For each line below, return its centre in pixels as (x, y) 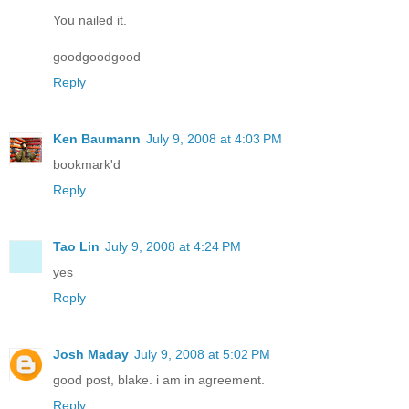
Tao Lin (76, 247)
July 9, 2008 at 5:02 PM (202, 355)
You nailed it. (90, 21)
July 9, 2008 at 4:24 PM (173, 247)
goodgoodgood (97, 57)
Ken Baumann (97, 139)
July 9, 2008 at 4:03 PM (214, 139)
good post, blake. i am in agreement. (159, 380)
